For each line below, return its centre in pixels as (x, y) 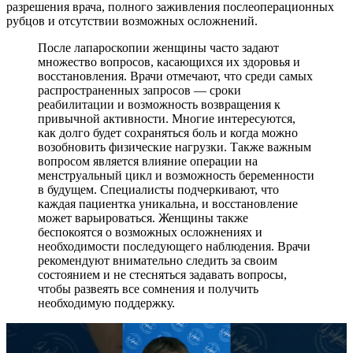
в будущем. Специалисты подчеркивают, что (158, 189)
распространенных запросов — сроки (139, 90)
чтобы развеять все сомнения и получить (148, 288)
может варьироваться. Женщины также (143, 217)
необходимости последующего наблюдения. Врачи (174, 246)
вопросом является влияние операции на (148, 161)
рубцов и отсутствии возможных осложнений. (132, 20)
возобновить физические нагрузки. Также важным (175, 147)
